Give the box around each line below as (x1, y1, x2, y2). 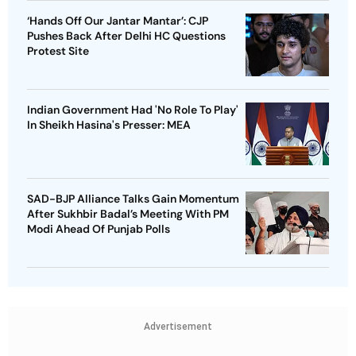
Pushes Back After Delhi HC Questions (27, 29, 226, 44)
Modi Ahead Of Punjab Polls (27, 222, 170, 237)
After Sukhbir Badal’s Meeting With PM (27, 207, 229, 222)
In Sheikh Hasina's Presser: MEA (27, 118, 191, 133)
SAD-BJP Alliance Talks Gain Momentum (27, 192, 239, 207)
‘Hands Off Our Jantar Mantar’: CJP (27, 14, 208, 29)
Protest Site (27, 44, 89, 59)
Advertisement (144, 321, 212, 333)
